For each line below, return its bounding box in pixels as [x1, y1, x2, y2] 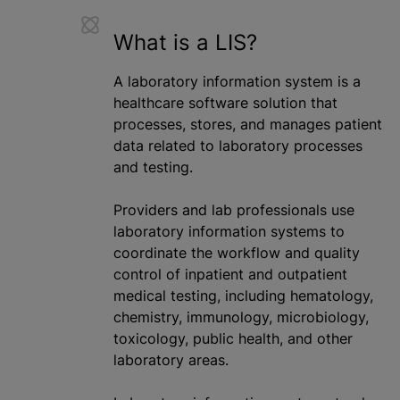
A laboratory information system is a [113, 72, 361, 91]
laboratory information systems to [113, 222, 345, 241]
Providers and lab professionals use [113, 201, 354, 220]
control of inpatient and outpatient [113, 265, 347, 284]
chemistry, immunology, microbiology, [113, 308, 369, 327]
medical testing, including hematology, [113, 287, 373, 305]
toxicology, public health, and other [113, 329, 353, 348]
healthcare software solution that [113, 94, 337, 112]
